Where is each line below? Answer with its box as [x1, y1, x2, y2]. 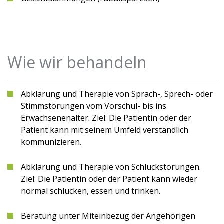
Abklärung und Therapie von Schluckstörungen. [21, 161, 201, 172]
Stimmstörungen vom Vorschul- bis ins [21, 100, 166, 111]
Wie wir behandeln [7, 51, 147, 73]
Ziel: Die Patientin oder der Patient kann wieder [21, 173, 197, 184]
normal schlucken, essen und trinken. [21, 185, 160, 196]
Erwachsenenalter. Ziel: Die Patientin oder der [21, 112, 191, 123]
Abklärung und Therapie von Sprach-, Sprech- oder [21, 88, 213, 99]
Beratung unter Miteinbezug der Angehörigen [21, 210, 195, 221]
